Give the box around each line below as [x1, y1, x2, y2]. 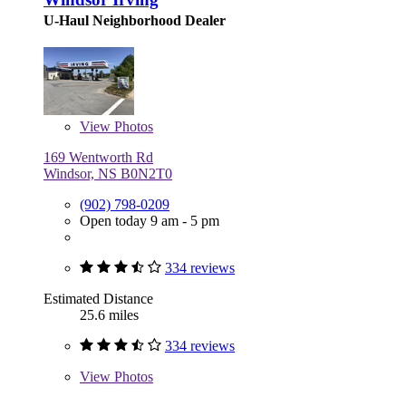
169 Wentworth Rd [43, 150, 153, 166]
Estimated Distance [43, 291, 153, 307]
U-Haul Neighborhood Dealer [43, 13, 226, 29]
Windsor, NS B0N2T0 [43, 166, 172, 182]
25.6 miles [80, 307, 139, 324]
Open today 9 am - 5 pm [80, 213, 219, 229]
